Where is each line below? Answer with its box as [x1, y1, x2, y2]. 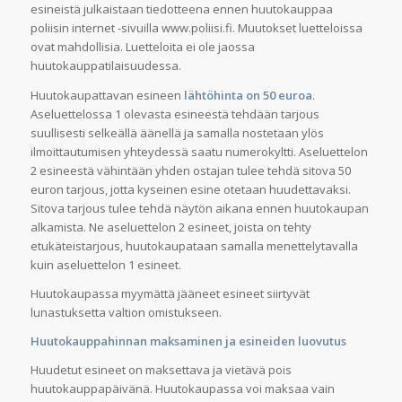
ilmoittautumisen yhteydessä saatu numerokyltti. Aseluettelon [30, 143, 368, 160]
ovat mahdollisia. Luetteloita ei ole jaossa [30, 39, 255, 56]
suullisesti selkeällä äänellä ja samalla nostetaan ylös [30, 124, 324, 141]
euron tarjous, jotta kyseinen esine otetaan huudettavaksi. [30, 180, 351, 197]
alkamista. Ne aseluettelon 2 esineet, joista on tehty [30, 218, 311, 235]
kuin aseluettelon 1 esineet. [30, 256, 181, 273]
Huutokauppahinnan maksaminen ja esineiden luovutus [30, 332, 346, 349]
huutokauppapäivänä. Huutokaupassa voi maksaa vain [30, 380, 335, 397]
